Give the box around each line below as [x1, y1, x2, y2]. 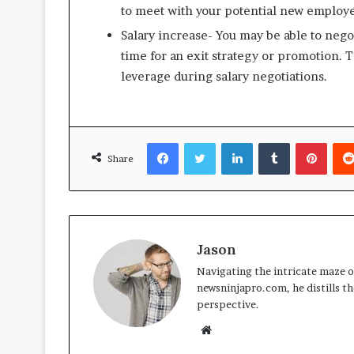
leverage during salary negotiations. [121, 69, 327, 85]
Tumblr [289, 136, 326, 149]
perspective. [197, 298, 259, 311]
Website [211, 322, 256, 337]
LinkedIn [252, 136, 296, 149]
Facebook [178, 136, 226, 149]
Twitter [215, 136, 253, 149]
